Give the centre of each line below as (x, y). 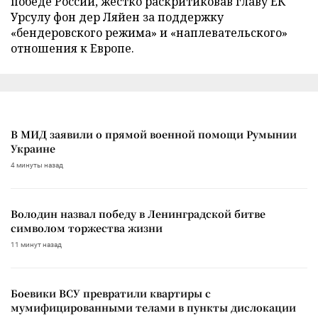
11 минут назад (36, 244)
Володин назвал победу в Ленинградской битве (138, 213)
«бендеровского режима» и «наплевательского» (149, 32)
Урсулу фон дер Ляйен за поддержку (117, 17)
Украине (33, 148)
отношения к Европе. (72, 48)
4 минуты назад (37, 165)
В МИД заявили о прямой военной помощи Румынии (154, 134)
